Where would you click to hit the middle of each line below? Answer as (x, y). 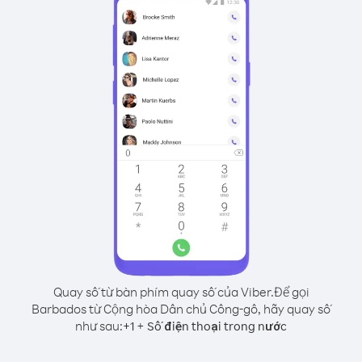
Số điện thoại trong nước (217, 326)
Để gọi (291, 292)
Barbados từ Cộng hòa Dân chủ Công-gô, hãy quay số (181, 309)
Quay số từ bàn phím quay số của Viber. (163, 292)
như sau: (99, 326)
